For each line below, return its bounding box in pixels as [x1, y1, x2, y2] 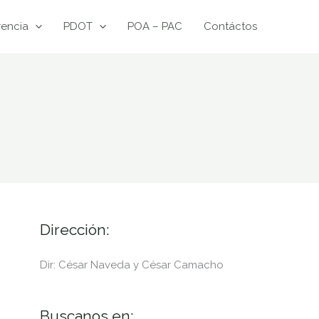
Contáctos [204, 20, 257, 33]
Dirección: [40, 221, 110, 239]
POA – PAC [127, 20, 182, 33]
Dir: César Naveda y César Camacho [40, 258, 224, 271]
